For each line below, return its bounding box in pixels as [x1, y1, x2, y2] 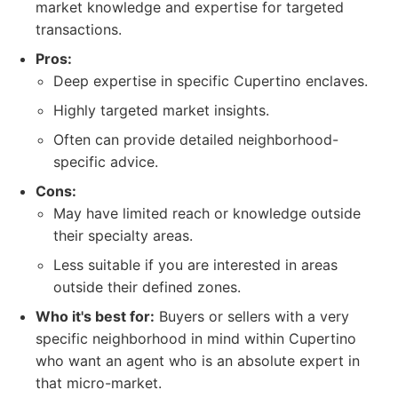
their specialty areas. [53, 227, 193, 244]
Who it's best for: [36, 307, 155, 325]
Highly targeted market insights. [53, 101, 269, 119]
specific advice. [53, 153, 158, 171]
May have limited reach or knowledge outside [53, 204, 361, 222]
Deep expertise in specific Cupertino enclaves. [53, 72, 368, 90]
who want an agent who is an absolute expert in [36, 352, 360, 370]
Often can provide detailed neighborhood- [53, 131, 338, 148]
